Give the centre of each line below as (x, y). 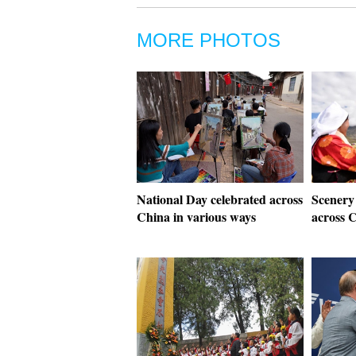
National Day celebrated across (220, 199)
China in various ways (196, 217)
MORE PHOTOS (209, 40)
